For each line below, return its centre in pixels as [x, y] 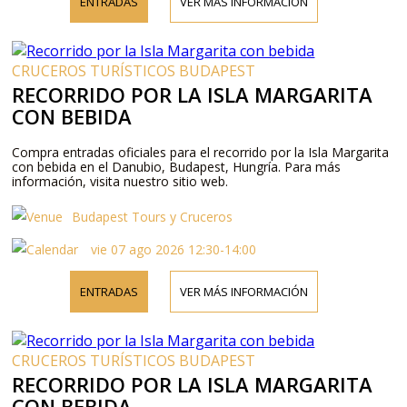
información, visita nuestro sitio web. [120, 181]
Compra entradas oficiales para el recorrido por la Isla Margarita [201, 152]
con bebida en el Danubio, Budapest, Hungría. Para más [177, 167]
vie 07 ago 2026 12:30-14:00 [172, 249]
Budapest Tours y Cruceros [153, 217]
